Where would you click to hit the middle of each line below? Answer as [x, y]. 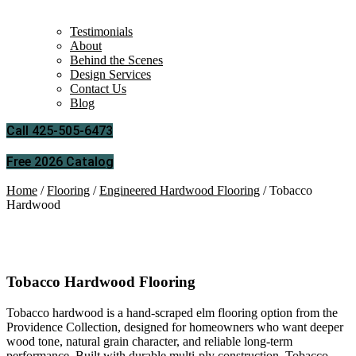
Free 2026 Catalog [60, 162]
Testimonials [101, 32]
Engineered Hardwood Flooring [180, 191]
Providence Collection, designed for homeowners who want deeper [175, 327]
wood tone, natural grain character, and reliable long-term [149, 341]
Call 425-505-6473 [60, 131]
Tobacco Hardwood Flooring [101, 282]
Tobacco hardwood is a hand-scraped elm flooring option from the [172, 312]
